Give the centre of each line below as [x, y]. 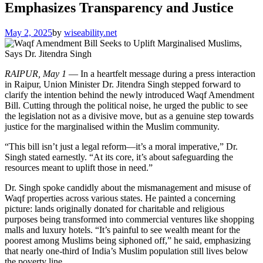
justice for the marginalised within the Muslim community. [112, 126]
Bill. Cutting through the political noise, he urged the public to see [126, 105]
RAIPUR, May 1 [36, 73]
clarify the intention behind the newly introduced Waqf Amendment [129, 95]
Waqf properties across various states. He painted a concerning [120, 198]
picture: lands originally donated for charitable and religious [114, 208]
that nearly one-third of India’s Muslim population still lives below [127, 251]
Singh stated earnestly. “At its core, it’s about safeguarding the [119, 157]
